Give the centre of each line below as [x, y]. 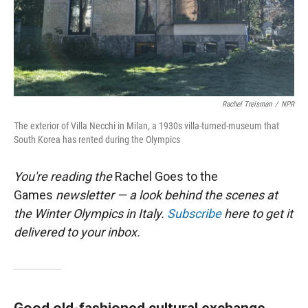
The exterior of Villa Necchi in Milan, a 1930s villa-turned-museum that [146, 126]
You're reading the [64, 176]
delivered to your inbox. [77, 232]
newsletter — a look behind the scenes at [165, 195]
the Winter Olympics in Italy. [90, 213]
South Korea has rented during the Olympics [97, 140]
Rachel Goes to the [166, 176]
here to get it [257, 213]
